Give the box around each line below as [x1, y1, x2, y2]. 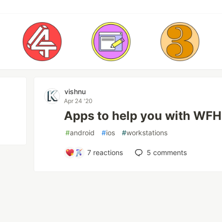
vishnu [64, 87, 86, 96]
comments [151, 148, 187, 157]
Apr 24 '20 [64, 97, 93, 105]
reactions [91, 148, 123, 157]
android [70, 128, 95, 137]
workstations [126, 128, 168, 137]
